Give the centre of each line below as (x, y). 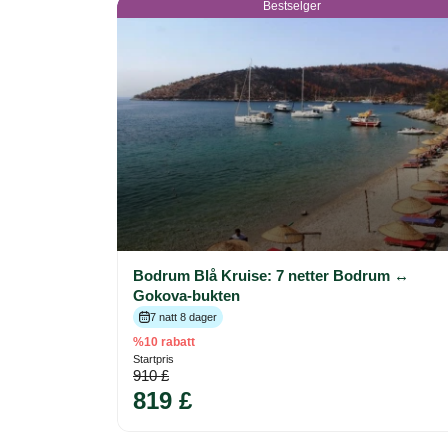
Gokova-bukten (186, 296)
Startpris (153, 359)
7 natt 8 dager (183, 317)
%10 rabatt (164, 342)
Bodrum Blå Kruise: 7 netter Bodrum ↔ (271, 276)
